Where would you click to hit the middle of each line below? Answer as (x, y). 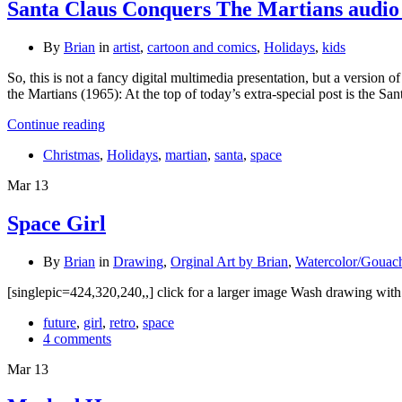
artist (127, 47)
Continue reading (56, 124)
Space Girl (57, 223)
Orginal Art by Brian (229, 261)
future (60, 322)
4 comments (77, 338)
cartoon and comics (202, 47)
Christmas (71, 154)
